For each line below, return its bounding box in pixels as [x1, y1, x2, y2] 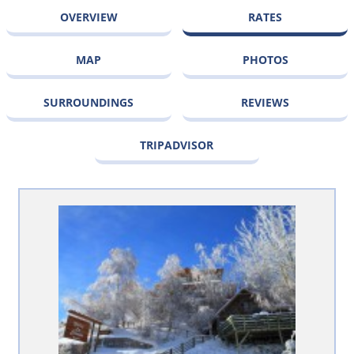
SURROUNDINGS [43, 94, 134, 110]
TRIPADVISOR [140, 137, 214, 153]
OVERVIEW [59, 9, 118, 24]
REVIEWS [241, 94, 290, 110]
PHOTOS [242, 51, 288, 67]
